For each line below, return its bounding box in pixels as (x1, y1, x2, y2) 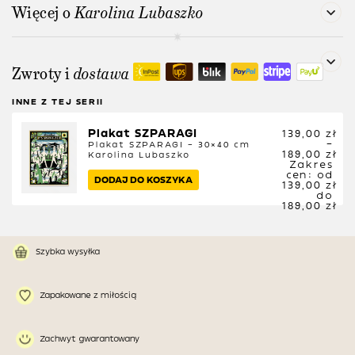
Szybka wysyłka (36, 247, 100, 257)
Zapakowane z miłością (40, 291, 136, 300)
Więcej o (12, 2, 74, 24)
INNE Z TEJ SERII (12, 97, 104, 107)
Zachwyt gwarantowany (40, 334, 139, 344)
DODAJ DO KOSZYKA (94, 174, 193, 185)
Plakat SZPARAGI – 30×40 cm (88, 139, 250, 149)
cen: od (286, 169, 334, 180)
